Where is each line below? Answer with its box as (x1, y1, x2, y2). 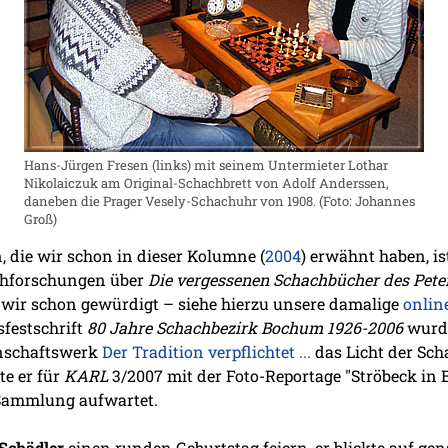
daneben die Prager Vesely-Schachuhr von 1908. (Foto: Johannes (24, 192, 415, 211)
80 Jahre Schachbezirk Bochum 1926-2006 (87, 317, 403, 339)
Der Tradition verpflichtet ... (102, 341, 311, 363)
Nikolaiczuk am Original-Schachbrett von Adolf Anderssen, (24, 174, 389, 193)
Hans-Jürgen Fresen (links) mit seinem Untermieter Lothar (24, 156, 388, 175)
